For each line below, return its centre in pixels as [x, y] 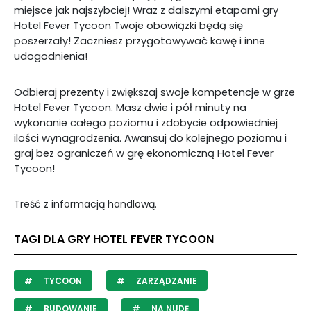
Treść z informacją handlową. [85, 204]
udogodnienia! [51, 56]
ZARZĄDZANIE [166, 281]
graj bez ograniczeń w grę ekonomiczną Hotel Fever [144, 153]
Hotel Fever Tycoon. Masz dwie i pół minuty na [130, 108]
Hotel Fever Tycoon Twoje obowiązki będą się [128, 26]
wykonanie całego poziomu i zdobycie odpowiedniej [146, 123]
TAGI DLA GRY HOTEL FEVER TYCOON [114, 239]
